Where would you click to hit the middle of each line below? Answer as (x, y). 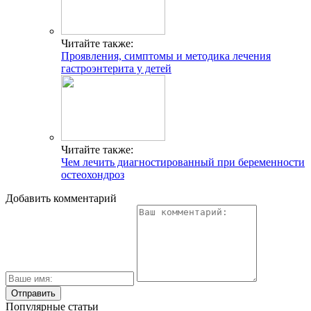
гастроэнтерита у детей (116, 69)
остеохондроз (93, 175)
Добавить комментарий (61, 199)
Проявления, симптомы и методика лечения (166, 56)
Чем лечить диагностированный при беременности (183, 162)
